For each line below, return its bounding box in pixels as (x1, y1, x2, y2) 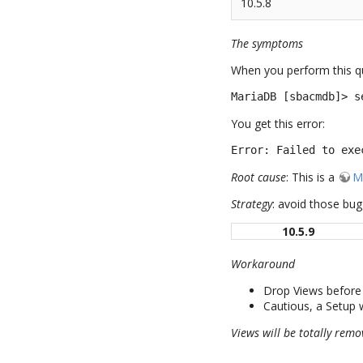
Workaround (231, 255, 296, 271)
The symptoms (231, 36, 304, 52)
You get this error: (231, 116, 326, 132)
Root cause (231, 169, 287, 186)
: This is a (286, 169, 339, 186)
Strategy (231, 196, 273, 212)
